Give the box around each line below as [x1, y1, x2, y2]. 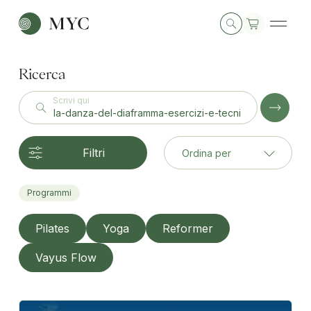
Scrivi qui [52, 95, 90, 106]
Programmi [26, 187, 72, 198]
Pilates [35, 221, 69, 235]
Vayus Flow [35, 251, 96, 264]
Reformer [162, 221, 213, 235]
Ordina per [182, 146, 231, 159]
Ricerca [18, 67, 66, 81]
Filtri [83, 146, 106, 160]
